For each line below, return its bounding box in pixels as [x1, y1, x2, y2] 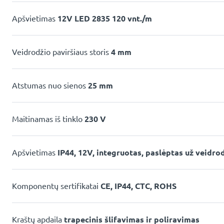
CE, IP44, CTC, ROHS [100, 181, 176, 190]
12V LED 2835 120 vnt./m [57, 13, 152, 23]
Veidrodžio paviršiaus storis [12, 47, 111, 56]
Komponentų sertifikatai [12, 181, 100, 190]
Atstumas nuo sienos [12, 80, 88, 90]
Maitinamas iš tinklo [12, 114, 84, 123]
